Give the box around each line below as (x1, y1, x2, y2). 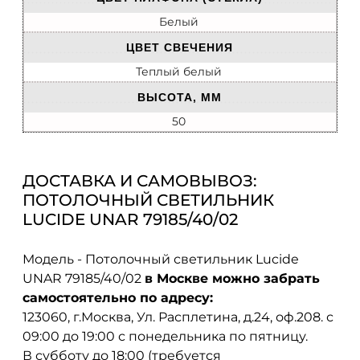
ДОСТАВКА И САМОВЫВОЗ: (22, 171, 257, 191)
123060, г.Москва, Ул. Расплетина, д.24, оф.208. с (22, 309, 333, 325)
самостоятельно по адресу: (22, 289, 213, 305)
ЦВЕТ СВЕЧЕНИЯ (126, 41, 233, 55)
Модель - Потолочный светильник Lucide (22, 251, 299, 267)
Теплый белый (136, 64, 222, 80)
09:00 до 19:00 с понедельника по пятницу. (22, 328, 308, 344)
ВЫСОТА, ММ (137, 91, 222, 104)
